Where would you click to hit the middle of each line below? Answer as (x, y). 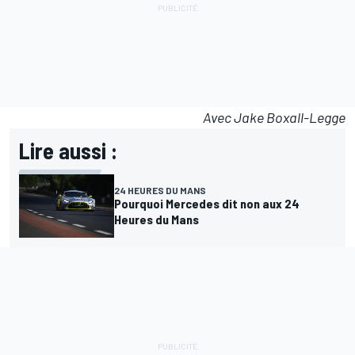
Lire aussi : (68, 150)
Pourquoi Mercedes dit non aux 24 (207, 203)
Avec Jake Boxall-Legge (274, 117)
